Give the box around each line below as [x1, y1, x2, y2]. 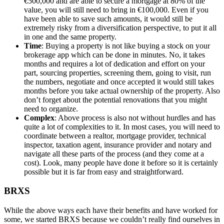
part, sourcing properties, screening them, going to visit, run [24, 68, 211, 77]
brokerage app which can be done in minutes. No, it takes [24, 50, 205, 59]
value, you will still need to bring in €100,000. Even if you [24, 5, 208, 14]
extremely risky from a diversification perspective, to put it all [24, 23, 216, 32]
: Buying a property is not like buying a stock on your [41, 41, 210, 50]
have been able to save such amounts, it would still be [24, 14, 192, 23]
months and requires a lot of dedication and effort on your [24, 59, 205, 68]
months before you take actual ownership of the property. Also [24, 86, 220, 95]
